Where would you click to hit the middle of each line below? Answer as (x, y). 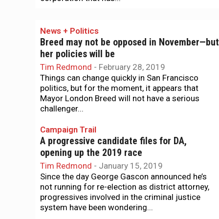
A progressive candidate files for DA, (113, 141)
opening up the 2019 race (91, 153)
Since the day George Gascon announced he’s (123, 176)
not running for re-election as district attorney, (125, 187)
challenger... (62, 109)
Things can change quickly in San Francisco (119, 78)
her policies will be (77, 54)
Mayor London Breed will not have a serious (120, 98)
